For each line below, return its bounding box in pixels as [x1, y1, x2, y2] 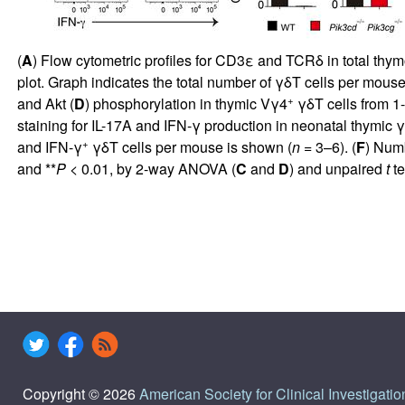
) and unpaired [288, 157, 386, 179]
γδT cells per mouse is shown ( [88, 136, 292, 157]
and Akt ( [16, 92, 74, 114]
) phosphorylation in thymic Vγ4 [84, 92, 287, 114]
